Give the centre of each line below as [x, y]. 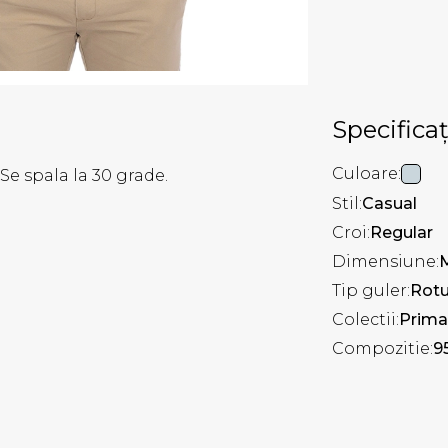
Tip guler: [371, 290]
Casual [389, 203]
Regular [401, 232]
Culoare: [366, 174]
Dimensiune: [385, 261]
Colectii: [365, 319]
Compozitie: [382, 348]
